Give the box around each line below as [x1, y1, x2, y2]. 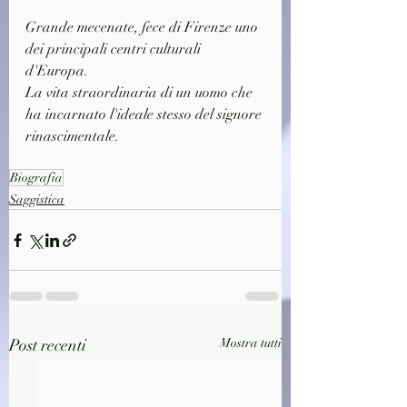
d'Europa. [25, 62, 88, 81]
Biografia [10, 170, 63, 186]
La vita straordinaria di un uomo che [25, 84, 256, 103]
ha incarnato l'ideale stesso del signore [25, 105, 265, 124]
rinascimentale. [25, 127, 119, 146]
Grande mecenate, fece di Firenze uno [25, 18, 262, 37]
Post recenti [9, 335, 86, 356]
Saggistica [9, 192, 65, 208]
